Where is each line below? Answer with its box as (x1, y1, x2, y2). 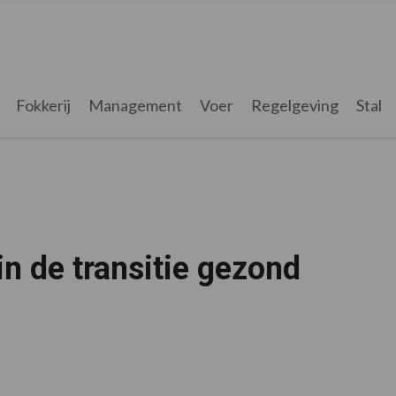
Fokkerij (15, 95, 71, 115)
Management (88, 95, 182, 115)
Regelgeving (250, 95, 339, 115)
